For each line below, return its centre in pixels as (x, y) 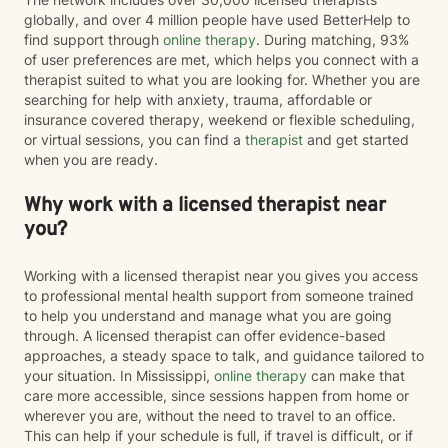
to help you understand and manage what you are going (208, 315)
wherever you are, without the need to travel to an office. (210, 415)
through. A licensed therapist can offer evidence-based (205, 335)
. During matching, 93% (332, 39)
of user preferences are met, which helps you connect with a (221, 59)
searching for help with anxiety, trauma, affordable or (198, 99)
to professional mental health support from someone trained (219, 295)
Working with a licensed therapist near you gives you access (221, 275)
